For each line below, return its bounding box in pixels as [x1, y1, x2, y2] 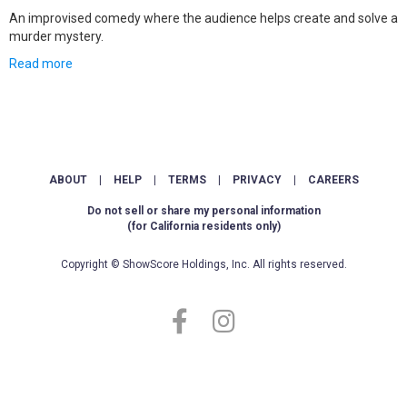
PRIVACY [232, 174, 282, 186]
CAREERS [307, 174, 359, 186]
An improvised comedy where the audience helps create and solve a [9, 11, 398, 25]
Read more [9, 56, 73, 71]
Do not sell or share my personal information [86, 204, 321, 217]
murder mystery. [9, 29, 104, 44]
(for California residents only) [126, 220, 281, 233]
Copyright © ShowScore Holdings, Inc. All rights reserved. [60, 258, 347, 271]
